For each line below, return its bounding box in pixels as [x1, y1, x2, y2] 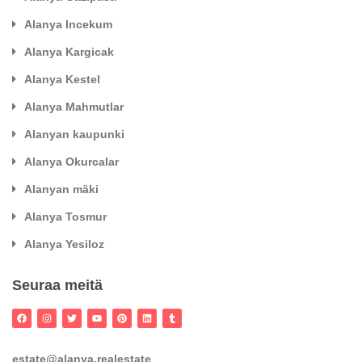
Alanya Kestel [24, 72, 100, 86]
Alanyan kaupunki [24, 127, 124, 141]
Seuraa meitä [12, 276, 103, 293]
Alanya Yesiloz [24, 237, 104, 250]
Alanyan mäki [24, 182, 99, 196]
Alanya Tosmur [24, 209, 107, 223]
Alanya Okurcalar [24, 154, 119, 168]
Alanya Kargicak [24, 44, 114, 58]
